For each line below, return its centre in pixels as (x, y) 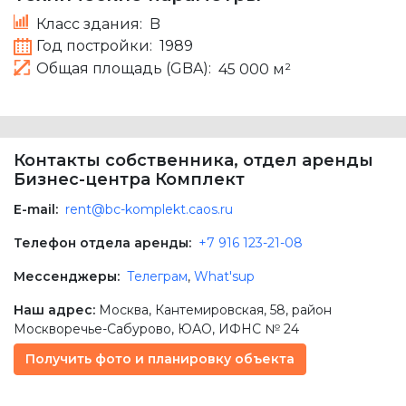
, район (309, 310)
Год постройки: (94, 46)
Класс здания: (89, 24)
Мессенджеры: (67, 277)
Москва (124, 310)
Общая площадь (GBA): (124, 69)
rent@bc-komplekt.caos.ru (149, 210)
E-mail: (36, 210)
